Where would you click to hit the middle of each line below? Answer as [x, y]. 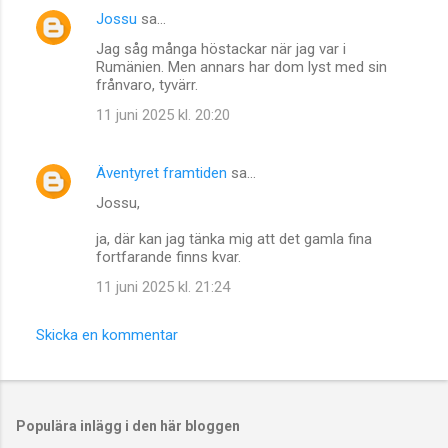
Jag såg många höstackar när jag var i [221, 48]
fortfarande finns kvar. [168, 256]
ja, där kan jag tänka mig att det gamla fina [234, 238]
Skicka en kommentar [107, 334]
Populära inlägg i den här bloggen [128, 425]
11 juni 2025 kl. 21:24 [163, 286]
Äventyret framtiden [161, 172]
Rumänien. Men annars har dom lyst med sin [241, 66]
